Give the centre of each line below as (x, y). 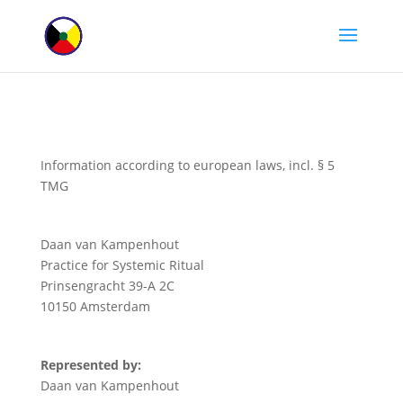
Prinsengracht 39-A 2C (107, 286)
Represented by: (90, 365)
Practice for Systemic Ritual (122, 265)
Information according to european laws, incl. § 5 (187, 165)
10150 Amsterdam (95, 306)
